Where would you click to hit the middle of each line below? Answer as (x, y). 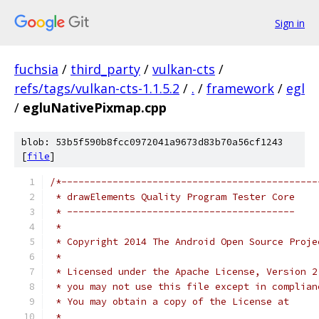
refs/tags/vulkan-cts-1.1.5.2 (97, 88)
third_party (105, 69)
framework (240, 88)
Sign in (290, 23)
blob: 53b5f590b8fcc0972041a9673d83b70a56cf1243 (152, 142)
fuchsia (36, 69)
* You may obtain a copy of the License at (169, 302)
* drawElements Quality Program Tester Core (172, 197)
